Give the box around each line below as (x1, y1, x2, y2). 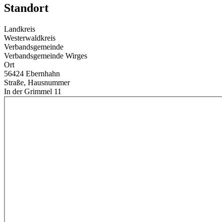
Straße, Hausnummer (4, 78, 70, 87)
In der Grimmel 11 (4, 87, 61, 96)
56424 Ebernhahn (4, 69, 60, 78)
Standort (4, 1, 49, 15)
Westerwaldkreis (4, 34, 55, 43)
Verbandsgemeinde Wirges (4, 52, 87, 60)
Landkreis (4, 25, 35, 34)
